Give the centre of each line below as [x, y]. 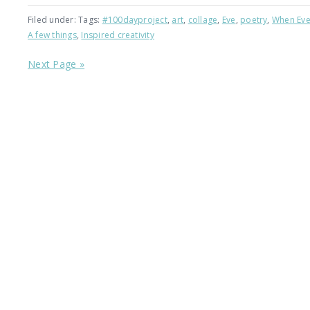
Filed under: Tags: [65, 20]
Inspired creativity [118, 35]
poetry [254, 20]
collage [203, 20]
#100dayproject [135, 20]
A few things [52, 35]
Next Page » [56, 64]
